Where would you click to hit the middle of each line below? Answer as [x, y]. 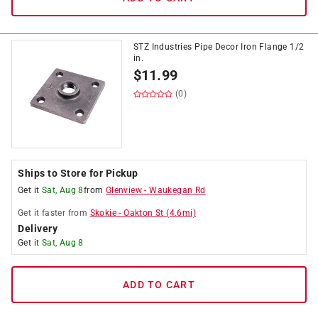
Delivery [38, 229]
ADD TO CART [159, 285]
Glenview [124, 190]
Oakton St [144, 213]
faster [54, 213]
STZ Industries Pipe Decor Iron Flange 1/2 [219, 47]
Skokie [103, 213]
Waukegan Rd [177, 190]
